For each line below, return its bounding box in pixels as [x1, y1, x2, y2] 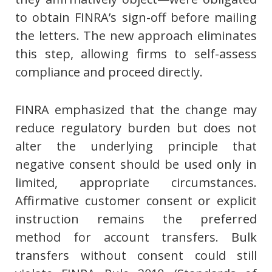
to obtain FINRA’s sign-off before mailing [15, 9, 257, 26]
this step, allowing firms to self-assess [15, 46, 257, 63]
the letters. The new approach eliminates [15, 27, 257, 44]
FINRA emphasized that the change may [15, 101, 257, 118]
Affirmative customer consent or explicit [15, 192, 257, 209]
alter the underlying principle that [15, 138, 257, 155]
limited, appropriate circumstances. [15, 174, 257, 191]
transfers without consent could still [15, 247, 257, 264]
